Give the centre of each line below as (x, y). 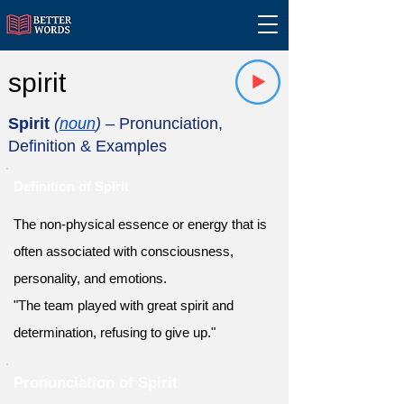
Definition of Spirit (71, 186)
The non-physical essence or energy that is (140, 224)
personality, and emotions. (90, 278)
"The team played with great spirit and (124, 305)
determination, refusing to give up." (115, 332)
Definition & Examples (87, 146)
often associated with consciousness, (124, 251)
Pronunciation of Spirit (96, 383)
